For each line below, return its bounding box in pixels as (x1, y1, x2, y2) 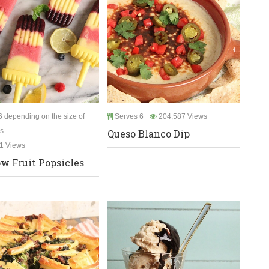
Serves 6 (113, 112, 144, 121)
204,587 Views (157, 112, 207, 121)
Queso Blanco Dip (107, 127, 190, 140)
